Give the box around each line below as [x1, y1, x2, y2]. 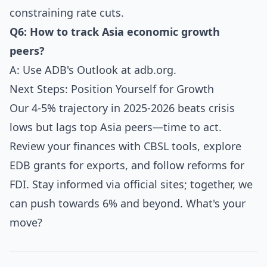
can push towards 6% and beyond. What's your [10, 196, 246, 210]
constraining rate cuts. [10, 5, 124, 20]
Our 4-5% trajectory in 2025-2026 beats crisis [10, 101, 235, 115]
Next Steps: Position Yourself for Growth [10, 82, 214, 96]
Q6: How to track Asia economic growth [10, 24, 220, 39]
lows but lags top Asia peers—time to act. [10, 120, 222, 134]
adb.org [134, 63, 173, 77]
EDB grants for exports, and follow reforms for [10, 158, 244, 172]
